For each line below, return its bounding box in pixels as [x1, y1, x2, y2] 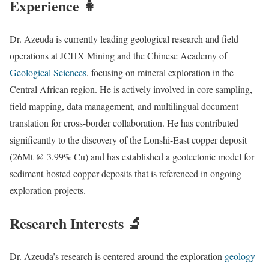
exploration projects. [10, 184, 86, 197]
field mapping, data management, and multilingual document [10, 100, 238, 113]
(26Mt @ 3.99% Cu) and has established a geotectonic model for [10, 150, 254, 163]
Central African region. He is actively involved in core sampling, [10, 83, 252, 96]
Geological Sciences [10, 66, 86, 79]
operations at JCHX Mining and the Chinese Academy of [10, 49, 227, 62]
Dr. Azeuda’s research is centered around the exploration [10, 250, 225, 263]
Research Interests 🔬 [10, 213, 142, 234]
